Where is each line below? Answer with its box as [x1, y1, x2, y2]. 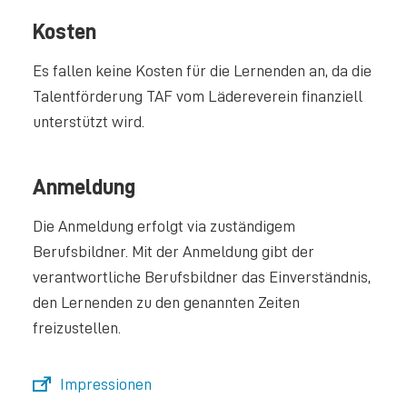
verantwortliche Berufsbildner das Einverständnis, [32, 267, 371, 285]
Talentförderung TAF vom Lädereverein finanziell [32, 87, 362, 105]
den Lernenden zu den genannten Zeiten [32, 293, 300, 311]
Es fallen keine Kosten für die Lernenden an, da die [32, 62, 372, 80]
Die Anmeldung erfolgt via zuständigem [32, 216, 295, 234]
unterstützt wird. [32, 113, 144, 131]
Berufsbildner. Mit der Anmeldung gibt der [32, 242, 314, 260]
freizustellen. [32, 318, 121, 336]
